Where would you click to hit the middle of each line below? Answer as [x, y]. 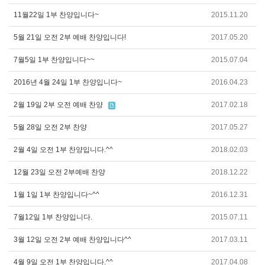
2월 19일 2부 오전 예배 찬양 [58, 105]
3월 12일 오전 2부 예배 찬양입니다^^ [72, 240]
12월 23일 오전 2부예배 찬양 [59, 172]
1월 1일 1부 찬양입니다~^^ [56, 195]
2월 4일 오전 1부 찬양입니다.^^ [63, 150]
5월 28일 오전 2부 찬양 [50, 127]
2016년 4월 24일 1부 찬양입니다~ [68, 82]
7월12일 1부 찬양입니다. [53, 217]
